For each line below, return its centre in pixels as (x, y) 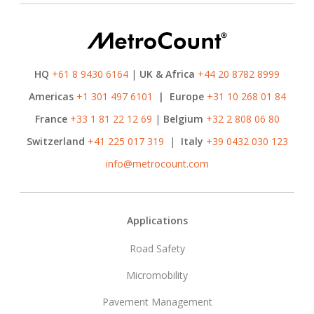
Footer (67, 227)
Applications (157, 221)
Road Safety (157, 249)
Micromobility (157, 275)
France (51, 119)
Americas (51, 97)
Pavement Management (157, 302)
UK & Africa (167, 74)
